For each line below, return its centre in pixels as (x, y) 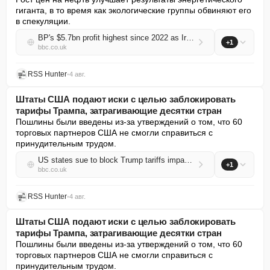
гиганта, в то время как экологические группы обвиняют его (133, 10)
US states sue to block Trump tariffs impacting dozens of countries (188, 160)
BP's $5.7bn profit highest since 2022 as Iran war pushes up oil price (190, 38)
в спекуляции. (43, 21)
